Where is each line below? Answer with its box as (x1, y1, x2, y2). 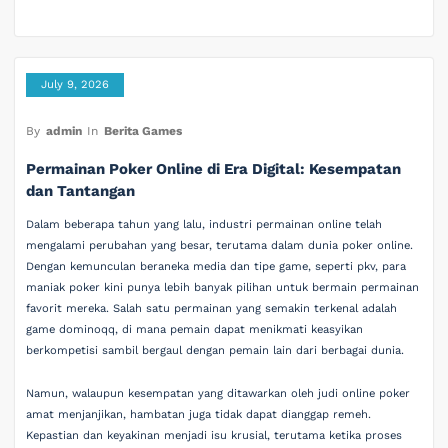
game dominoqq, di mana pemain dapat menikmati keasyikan (26, 322, 364, 336)
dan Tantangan (26, 181, 136, 200)
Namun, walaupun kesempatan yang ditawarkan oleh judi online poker (26, 387, 411, 400)
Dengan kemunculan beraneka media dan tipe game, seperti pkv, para (26, 259, 407, 273)
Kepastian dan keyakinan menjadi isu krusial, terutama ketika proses (26, 429, 403, 442)
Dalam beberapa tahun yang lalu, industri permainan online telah (26, 217, 383, 231)
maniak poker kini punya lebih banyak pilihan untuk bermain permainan (26, 280, 420, 294)
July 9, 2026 (41, 77, 110, 91)
